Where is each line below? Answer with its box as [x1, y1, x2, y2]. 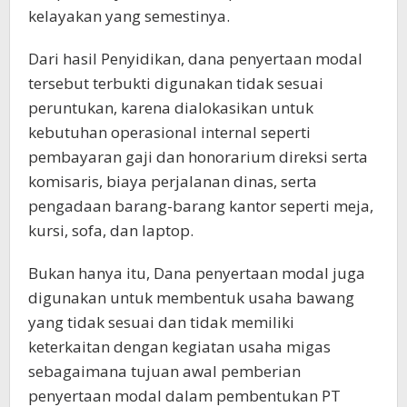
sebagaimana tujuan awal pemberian [28, 361, 301, 382]
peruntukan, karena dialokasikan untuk [28, 97, 313, 119]
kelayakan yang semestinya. [28, 5, 230, 27]
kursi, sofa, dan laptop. [28, 220, 194, 242]
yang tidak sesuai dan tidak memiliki [28, 312, 294, 333]
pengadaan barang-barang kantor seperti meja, [28, 195, 373, 217]
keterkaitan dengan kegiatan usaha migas [28, 336, 331, 358]
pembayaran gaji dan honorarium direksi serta [28, 146, 368, 168]
